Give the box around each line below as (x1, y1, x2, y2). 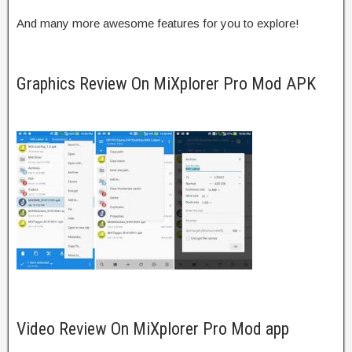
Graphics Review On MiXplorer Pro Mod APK (16, 73, 316, 93)
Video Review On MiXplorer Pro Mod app (16, 318, 289, 339)
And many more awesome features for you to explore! (16, 16, 299, 30)
